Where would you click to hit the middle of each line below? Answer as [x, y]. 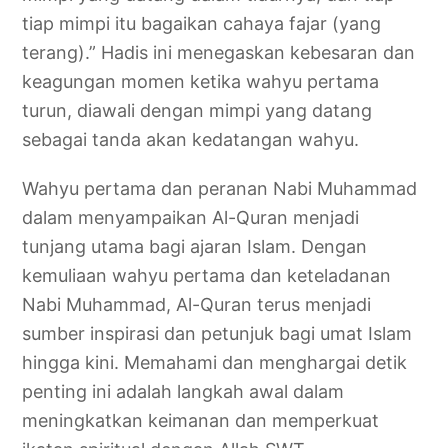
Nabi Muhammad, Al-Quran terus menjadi [197, 304]
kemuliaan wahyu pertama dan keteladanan [207, 275]
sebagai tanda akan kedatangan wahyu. [191, 139]
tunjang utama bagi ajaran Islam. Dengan [195, 246]
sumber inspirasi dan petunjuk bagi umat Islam [217, 333]
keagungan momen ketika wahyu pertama [201, 81]
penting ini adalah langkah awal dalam [183, 391]
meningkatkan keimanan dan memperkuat [201, 420]
